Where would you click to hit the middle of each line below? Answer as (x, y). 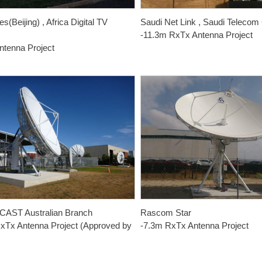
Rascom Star (166, 213)
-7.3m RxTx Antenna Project (194, 226)
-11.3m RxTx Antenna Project (196, 35)
